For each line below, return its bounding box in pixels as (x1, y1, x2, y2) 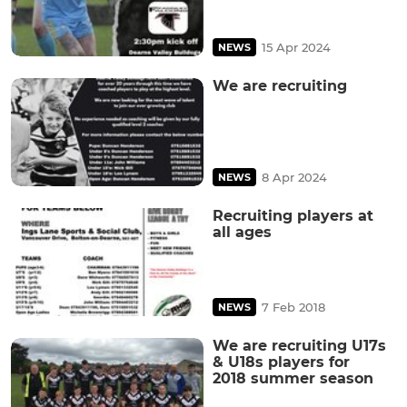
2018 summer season (213, 370, 373, 388)
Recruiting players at (213, 206, 373, 224)
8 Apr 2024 (262, 169, 327, 184)
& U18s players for (213, 353, 350, 372)
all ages (213, 223, 272, 241)
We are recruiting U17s (213, 337, 386, 355)
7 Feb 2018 (262, 300, 325, 315)
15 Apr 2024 (262, 39, 331, 55)
